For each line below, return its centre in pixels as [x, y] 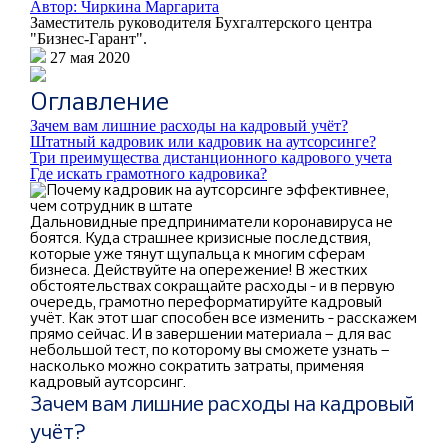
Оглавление [99, 101]
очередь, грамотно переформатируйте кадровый [206, 301]
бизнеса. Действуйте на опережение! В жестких [198, 269]
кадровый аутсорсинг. [108, 381]
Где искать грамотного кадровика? [148, 173]
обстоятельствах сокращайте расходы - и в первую [212, 285]
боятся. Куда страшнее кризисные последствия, [200, 237]
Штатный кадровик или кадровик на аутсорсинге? [203, 141]
